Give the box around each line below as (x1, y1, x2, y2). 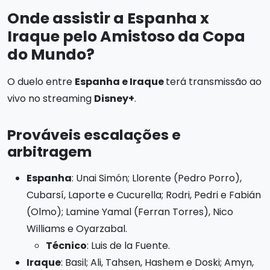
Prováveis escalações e (7, 124, 181, 145)
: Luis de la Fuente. (87, 238, 170, 253)
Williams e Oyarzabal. (27, 221, 127, 236)
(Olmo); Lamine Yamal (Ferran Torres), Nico (27, 204, 233, 219)
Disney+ (94, 91, 134, 105)
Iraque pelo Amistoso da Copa (7, 25, 245, 47)
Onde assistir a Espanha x (7, 7, 209, 29)
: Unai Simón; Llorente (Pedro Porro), (72, 171, 242, 185)
